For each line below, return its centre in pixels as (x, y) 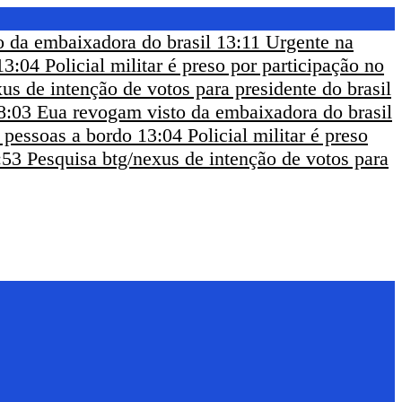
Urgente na (310, 42)
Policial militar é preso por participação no (214, 65)
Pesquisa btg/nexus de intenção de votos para (208, 158)
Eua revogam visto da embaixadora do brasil (214, 112)
